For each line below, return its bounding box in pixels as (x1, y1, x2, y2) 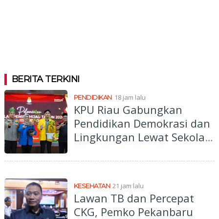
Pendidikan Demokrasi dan (73, 115, 210, 131)
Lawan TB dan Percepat (73, 190, 194, 205)
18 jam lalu (114, 92, 146, 102)
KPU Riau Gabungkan (73, 102, 182, 117)
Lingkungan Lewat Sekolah (73, 129, 212, 144)
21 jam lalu (112, 181, 144, 190)
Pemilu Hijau (73, 143, 138, 158)
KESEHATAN (73, 181, 110, 190)
